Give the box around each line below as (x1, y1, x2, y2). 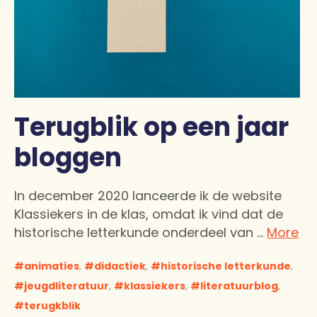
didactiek (94, 258, 146, 273)
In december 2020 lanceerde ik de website (14, 186, 282, 204)
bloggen (14, 139, 122, 175)
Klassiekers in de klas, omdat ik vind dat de (14, 204, 284, 223)
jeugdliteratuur (24, 278, 110, 293)
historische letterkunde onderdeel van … (14, 223, 267, 241)
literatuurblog (200, 278, 279, 293)
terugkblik (24, 298, 81, 313)
